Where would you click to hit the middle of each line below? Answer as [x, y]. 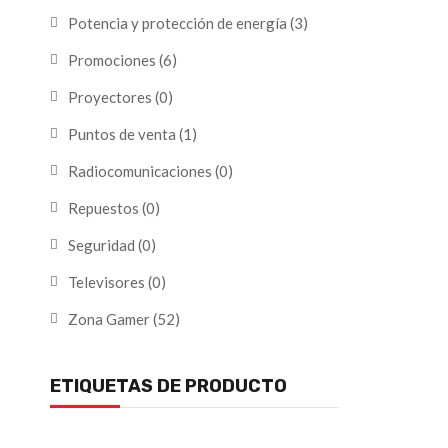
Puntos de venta [122, 134]
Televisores [106, 282]
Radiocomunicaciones [140, 171]
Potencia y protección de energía [177, 23]
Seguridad [101, 245]
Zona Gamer [109, 319]
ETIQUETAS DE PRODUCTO [168, 386]
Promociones [112, 60]
